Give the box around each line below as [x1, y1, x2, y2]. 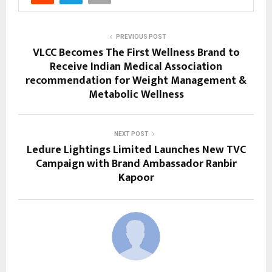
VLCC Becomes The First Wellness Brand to [32, 43, 240, 62]
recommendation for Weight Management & [25, 71, 246, 90]
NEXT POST [114, 130, 149, 137]
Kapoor [118, 168, 154, 187]
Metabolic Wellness [88, 85, 184, 104]
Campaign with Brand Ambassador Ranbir [35, 154, 237, 173]
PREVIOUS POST [115, 33, 166, 40]
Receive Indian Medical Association [50, 57, 222, 76]
